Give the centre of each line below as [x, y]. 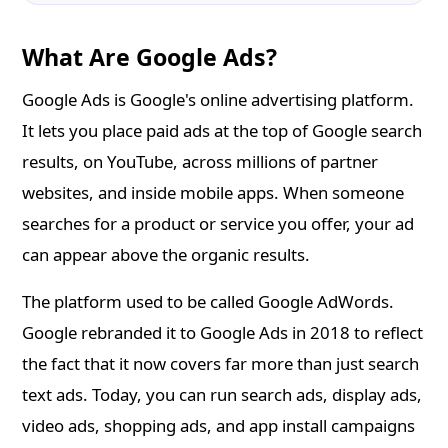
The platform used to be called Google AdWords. [208, 302]
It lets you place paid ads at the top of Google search [222, 131]
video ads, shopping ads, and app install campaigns [219, 426]
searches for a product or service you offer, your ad [218, 224]
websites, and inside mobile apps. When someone [213, 193]
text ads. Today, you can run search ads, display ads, [222, 395]
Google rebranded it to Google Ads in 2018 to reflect [223, 333]
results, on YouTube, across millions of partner [200, 162]
